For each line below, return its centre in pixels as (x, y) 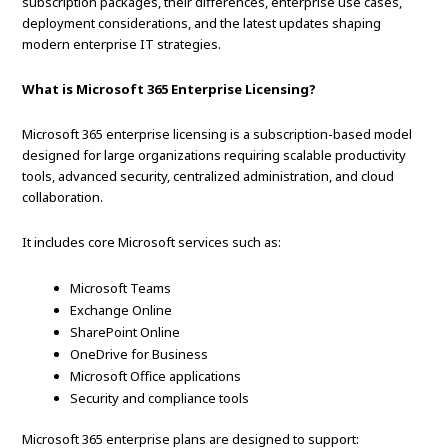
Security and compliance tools (160, 398)
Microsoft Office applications (156, 376)
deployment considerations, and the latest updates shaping (202, 23)
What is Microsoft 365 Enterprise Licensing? (169, 89)
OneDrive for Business (139, 354)
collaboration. (63, 197)
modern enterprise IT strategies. (122, 44)
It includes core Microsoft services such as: (152, 242)
